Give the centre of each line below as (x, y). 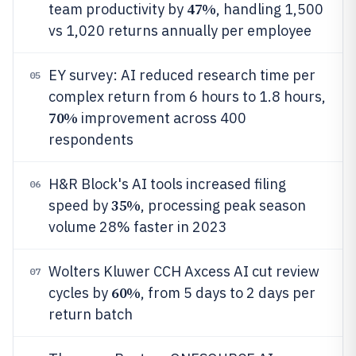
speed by (80, 205)
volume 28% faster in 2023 (138, 227)
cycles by (80, 293)
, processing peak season (223, 205)
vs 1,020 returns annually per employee (180, 31)
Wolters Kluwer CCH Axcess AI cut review (184, 271)
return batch (91, 314)
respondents (91, 139)
